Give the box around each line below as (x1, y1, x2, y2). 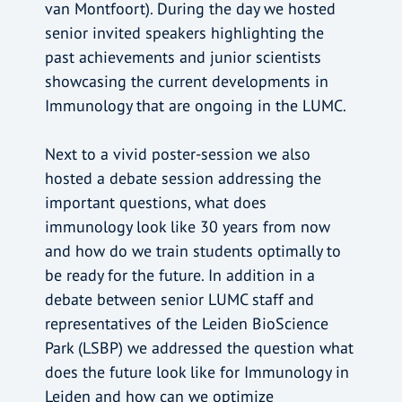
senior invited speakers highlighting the (44, 22, 324, 44)
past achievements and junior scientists (44, 47, 321, 68)
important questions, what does (44, 192, 267, 214)
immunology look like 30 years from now (44, 216, 330, 238)
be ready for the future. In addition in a (44, 265, 315, 286)
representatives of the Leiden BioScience (44, 313, 328, 335)
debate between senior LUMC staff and (44, 289, 314, 310)
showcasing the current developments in (44, 71, 328, 92)
